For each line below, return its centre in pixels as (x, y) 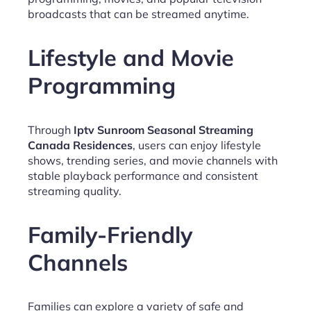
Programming (102, 85)
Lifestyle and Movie (131, 58)
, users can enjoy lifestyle (197, 145)
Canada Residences (80, 145)
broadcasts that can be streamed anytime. (138, 14)
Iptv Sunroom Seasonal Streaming (163, 129)
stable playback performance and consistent (143, 175)
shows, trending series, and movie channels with (153, 160)
